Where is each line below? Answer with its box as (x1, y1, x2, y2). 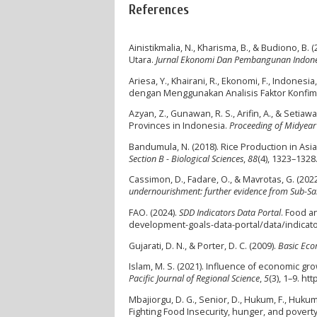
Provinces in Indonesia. (129, 120, 229, 132)
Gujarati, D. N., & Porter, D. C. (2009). (129, 239, 278, 252)
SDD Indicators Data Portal (179, 206, 281, 219)
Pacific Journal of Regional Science (129, 272, 260, 285)
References (129, 1, 189, 18)
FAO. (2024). (129, 206, 179, 219)
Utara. (129, 54, 156, 67)
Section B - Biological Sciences (129, 152, 243, 165)
